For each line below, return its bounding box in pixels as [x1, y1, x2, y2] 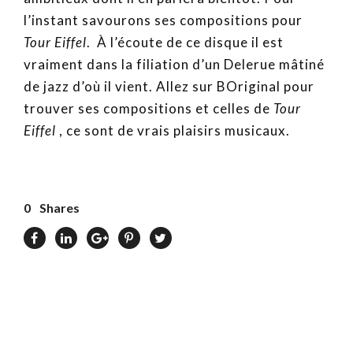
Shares [39, 199, 80, 215]
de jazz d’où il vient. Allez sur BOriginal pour [24, 77, 314, 95]
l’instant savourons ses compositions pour [24, 11, 303, 28]
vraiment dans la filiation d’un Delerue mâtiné [24, 55, 325, 72]
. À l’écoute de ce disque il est [87, 33, 284, 50]
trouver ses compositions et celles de [24, 99, 273, 117]
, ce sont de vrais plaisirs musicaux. [56, 121, 290, 139]
